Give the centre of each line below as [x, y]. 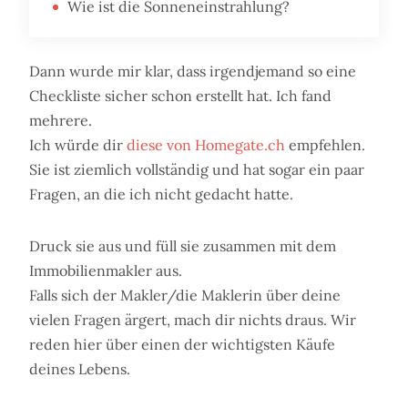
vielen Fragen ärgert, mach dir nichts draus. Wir [193, 320]
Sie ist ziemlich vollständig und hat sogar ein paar [197, 170]
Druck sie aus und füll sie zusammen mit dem [183, 246]
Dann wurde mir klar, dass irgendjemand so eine [193, 71]
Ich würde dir [78, 145]
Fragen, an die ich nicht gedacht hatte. [161, 194]
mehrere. [61, 121]
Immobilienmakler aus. [106, 271]
